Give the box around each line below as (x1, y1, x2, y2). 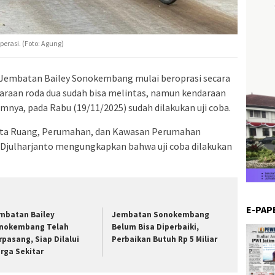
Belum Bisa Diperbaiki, (112, 221, 199, 232)
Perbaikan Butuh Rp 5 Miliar (112, 233, 218, 244)
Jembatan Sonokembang (112, 209, 210, 220)
